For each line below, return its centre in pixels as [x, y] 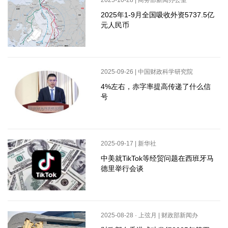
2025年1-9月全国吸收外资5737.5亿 [157, 15]
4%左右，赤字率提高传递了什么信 [155, 87]
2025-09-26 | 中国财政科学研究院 [147, 72]
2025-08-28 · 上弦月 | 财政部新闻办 [149, 216]
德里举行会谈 [122, 169]
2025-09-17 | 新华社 [128, 144]
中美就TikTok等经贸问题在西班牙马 [157, 159]
